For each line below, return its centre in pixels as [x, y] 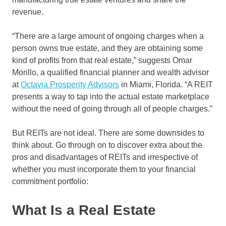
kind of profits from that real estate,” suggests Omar [102, 61]
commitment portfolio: [51, 182]
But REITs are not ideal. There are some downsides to [108, 133]
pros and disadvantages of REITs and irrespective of [105, 157]
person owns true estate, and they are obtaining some [107, 48]
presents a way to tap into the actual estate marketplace [111, 97]
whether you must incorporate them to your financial [104, 169]
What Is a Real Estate [84, 210]
